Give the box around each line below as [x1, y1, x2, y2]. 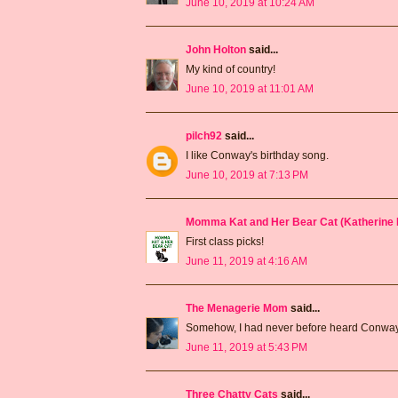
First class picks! [186, 235, 264, 248]
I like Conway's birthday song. [186, 148, 329, 162]
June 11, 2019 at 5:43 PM [186, 340, 307, 354]
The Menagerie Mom [186, 301, 288, 314]
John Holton [186, 43, 246, 56]
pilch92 [186, 129, 222, 142]
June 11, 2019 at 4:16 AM [186, 254, 307, 267]
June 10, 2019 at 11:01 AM [186, 82, 314, 95]
